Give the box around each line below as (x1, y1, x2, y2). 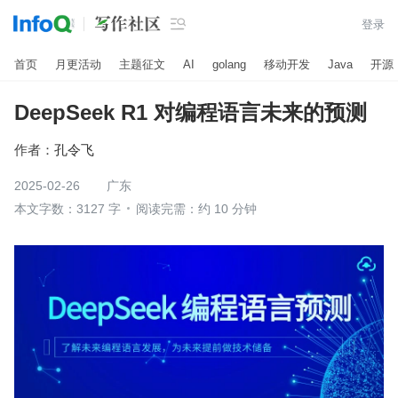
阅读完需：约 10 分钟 (136, 202, 257, 216)
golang (212, 57, 246, 71)
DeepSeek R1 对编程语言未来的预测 (14, 100, 367, 124)
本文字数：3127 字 (14, 202, 121, 216)
